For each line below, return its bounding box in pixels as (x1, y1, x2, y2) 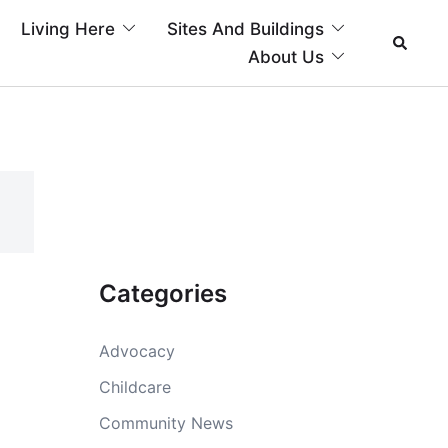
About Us (248, 47, 324, 67)
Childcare (98, 377, 171, 397)
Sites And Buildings (167, 19, 324, 39)
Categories (98, 279, 227, 308)
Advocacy (98, 341, 175, 361)
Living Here (21, 19, 115, 39)
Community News (98, 413, 233, 433)
